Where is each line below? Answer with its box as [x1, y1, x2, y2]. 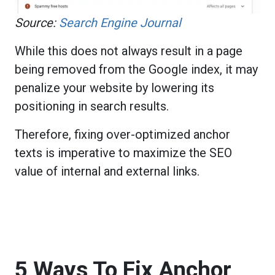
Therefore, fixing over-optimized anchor [15, 127, 230, 142]
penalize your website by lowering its [15, 80, 214, 96]
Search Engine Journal [56, 15, 181, 31]
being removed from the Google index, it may [15, 62, 258, 77]
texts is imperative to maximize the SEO [15, 145, 232, 161]
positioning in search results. [15, 99, 169, 114]
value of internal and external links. [15, 164, 199, 179]
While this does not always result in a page [15, 44, 242, 59]
